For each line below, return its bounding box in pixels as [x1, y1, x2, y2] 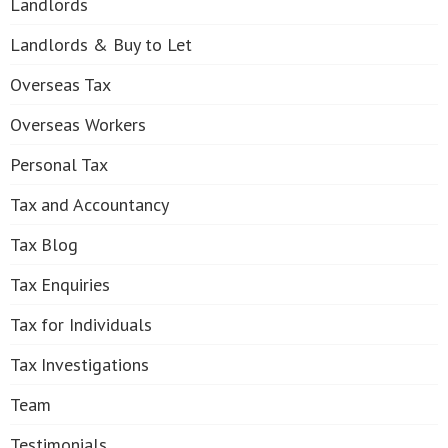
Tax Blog [10, 233, 78, 256]
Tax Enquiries [10, 273, 110, 296]
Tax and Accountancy [10, 193, 169, 216]
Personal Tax [10, 153, 108, 176]
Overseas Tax [10, 73, 111, 96]
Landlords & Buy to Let [10, 33, 192, 56]
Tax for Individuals [10, 313, 152, 336]
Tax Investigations [10, 353, 149, 376]
